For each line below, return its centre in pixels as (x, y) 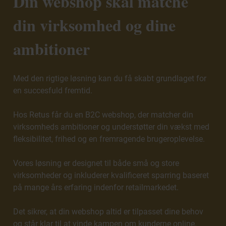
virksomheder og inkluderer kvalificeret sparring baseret (111, 175)
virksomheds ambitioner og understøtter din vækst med (111, 127)
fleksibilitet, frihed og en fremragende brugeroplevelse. (109, 139)
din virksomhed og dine (95, 25)
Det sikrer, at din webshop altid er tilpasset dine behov (108, 212)
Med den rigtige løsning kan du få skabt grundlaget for (110, 78)
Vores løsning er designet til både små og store (96, 163)
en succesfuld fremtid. (53, 91)
